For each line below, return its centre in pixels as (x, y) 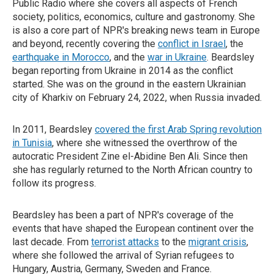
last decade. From (52, 242)
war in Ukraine (177, 57)
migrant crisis (217, 242)
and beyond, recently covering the (85, 44)
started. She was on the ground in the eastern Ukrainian (129, 84)
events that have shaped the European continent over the (133, 228)
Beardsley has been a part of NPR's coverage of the (123, 215)
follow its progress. (54, 183)
